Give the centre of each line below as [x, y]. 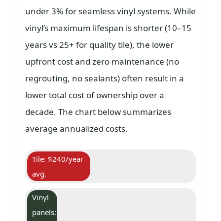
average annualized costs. [76, 129]
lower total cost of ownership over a [95, 95]
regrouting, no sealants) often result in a [105, 78]
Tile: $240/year [58, 159]
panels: [44, 212]
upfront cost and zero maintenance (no [102, 62]
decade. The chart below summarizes [98, 112]
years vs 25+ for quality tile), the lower [99, 45]
